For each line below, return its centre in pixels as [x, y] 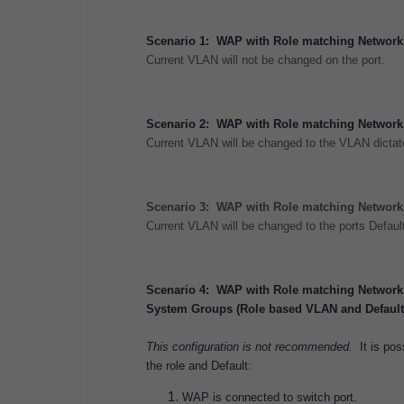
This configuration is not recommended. [251, 347]
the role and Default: [199, 366]
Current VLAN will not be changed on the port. [266, 60]
